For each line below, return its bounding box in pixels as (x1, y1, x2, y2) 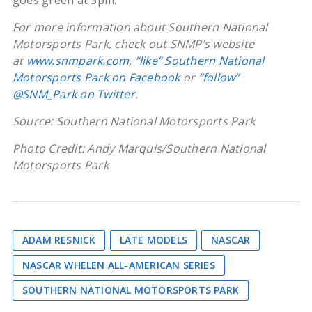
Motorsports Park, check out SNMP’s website (12, 36, 255, 52)
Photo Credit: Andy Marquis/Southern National (12, 141, 266, 156)
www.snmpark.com (26, 53, 130, 68)
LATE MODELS (119, 233, 187, 247)
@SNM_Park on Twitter (12, 86, 135, 102)
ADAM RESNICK (22, 233, 96, 247)
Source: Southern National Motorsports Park (12, 114, 256, 129)
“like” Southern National (134, 53, 265, 68)
